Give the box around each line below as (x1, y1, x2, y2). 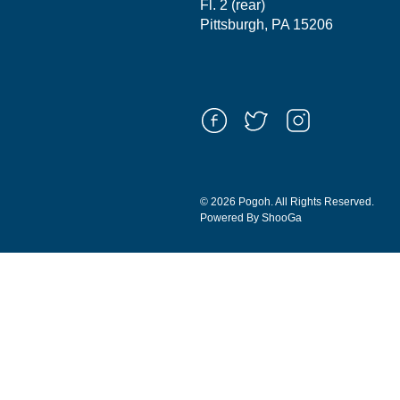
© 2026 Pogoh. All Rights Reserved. (200, 196, 374, 208)
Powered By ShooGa (200, 212, 302, 224)
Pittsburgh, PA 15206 (200, 17, 333, 32)
